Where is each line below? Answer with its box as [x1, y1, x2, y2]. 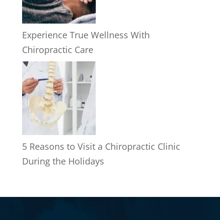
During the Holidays [22, 155, 104, 167]
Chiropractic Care [22, 44, 93, 55]
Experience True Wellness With [22, 29, 150, 41]
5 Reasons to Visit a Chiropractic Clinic [22, 140, 180, 152]
